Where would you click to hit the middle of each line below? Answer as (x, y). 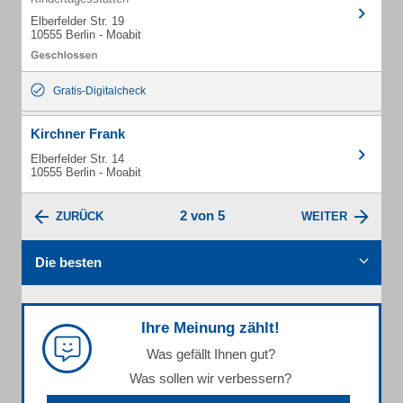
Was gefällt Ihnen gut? (210, 354)
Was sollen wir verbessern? (210, 378)
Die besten (68, 262)
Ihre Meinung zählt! (210, 328)
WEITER (324, 217)
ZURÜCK (80, 217)
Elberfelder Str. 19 (77, 21)
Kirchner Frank (78, 134)
